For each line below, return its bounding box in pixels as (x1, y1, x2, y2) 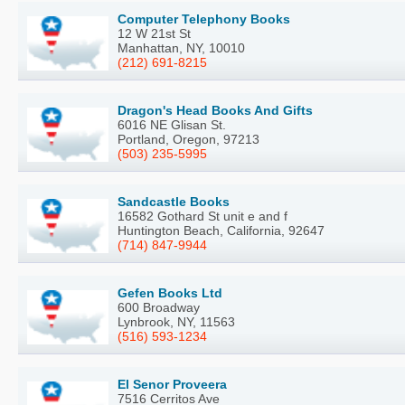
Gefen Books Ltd (118, 286, 222, 301)
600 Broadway (118, 300, 200, 316)
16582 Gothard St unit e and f (118, 209, 287, 224)
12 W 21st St (118, 26, 191, 42)
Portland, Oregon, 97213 (118, 132, 259, 147)
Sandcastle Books (118, 194, 230, 210)
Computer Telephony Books (118, 12, 290, 27)
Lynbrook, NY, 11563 (118, 315, 235, 330)
